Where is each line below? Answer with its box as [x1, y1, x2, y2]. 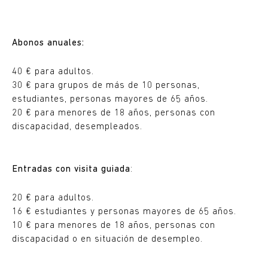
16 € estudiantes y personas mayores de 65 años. [12, 208, 236, 217]
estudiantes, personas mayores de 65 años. [12, 95, 208, 104]
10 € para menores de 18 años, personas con [12, 221, 215, 230]
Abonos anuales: [12, 39, 84, 48]
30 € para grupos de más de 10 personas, [12, 81, 200, 90]
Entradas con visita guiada [12, 165, 130, 174]
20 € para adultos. [12, 194, 94, 203]
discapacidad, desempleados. [12, 123, 142, 132]
